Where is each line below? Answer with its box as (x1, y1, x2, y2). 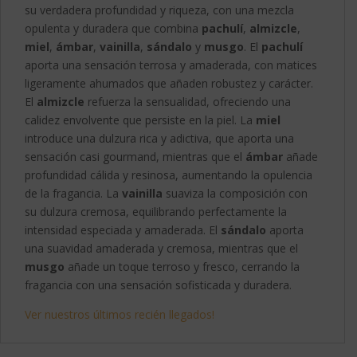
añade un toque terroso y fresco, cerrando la (65, 259, 300, 275)
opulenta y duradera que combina (25, 21, 202, 37)
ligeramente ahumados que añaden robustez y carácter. (25, 76, 313, 92)
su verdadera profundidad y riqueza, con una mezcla (25, 2, 294, 18)
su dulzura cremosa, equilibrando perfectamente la (25, 204, 287, 220)
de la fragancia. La (25, 186, 122, 202)
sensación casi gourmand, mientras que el (25, 149, 245, 165)
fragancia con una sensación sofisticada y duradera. (25, 277, 292, 293)
